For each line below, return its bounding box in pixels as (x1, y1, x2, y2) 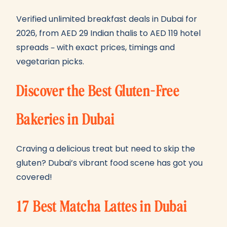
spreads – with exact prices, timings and (16, 42, 175, 53)
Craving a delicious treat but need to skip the (16, 143, 195, 155)
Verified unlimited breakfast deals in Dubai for (16, 13, 197, 25)
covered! (16, 171, 52, 183)
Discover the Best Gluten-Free (16, 83, 180, 99)
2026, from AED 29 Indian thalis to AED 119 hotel (16, 27, 201, 39)
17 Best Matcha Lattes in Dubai (16, 199, 187, 215)
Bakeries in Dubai (16, 111, 115, 128)
